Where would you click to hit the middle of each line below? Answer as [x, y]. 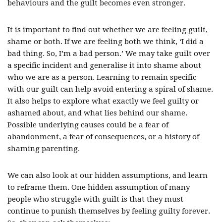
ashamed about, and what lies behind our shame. [97, 113]
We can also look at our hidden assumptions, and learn [108, 175]
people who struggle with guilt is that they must [95, 199]
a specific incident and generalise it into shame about [104, 65]
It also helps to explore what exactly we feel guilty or [103, 101]
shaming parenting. [44, 149]
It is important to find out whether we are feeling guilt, [108, 30]
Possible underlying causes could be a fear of [88, 125]
